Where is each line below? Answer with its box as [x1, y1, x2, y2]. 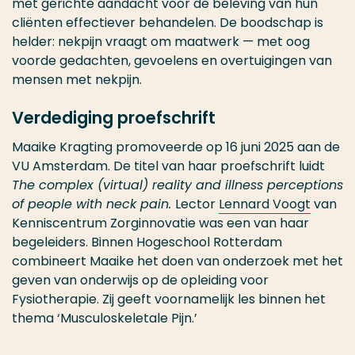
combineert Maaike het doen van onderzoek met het [12, 252, 343, 270]
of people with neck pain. [12, 195, 175, 213]
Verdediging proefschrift [12, 106, 216, 129]
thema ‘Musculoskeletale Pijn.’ [12, 309, 197, 327]
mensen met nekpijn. [12, 71, 142, 89]
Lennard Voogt [219, 195, 311, 213]
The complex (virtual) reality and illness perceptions [12, 176, 343, 194]
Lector [175, 195, 219, 213]
